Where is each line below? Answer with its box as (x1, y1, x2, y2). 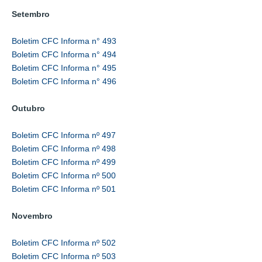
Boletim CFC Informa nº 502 (12, 237, 116, 247)
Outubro (12, 103, 45, 113)
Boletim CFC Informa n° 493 (12, 36, 116, 46)
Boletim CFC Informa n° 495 (12, 63, 116, 73)
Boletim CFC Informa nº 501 (12, 184, 116, 194)
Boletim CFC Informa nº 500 (12, 170, 116, 180)
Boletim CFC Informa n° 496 (12, 76, 116, 86)
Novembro (12, 211, 53, 220)
